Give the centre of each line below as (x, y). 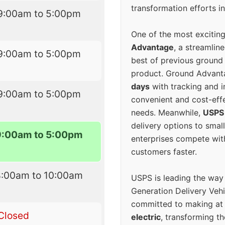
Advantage (152, 47)
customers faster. (164, 152)
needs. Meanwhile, (167, 113)
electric (146, 217)
